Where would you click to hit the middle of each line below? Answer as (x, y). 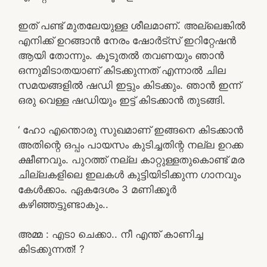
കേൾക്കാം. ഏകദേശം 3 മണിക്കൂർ (97, 189)
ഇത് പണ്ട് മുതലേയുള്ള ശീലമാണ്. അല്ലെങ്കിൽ (132, 25)
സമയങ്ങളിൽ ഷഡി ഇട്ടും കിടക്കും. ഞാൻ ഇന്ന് (129, 85)
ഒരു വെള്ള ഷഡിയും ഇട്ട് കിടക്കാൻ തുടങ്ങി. (122, 100)
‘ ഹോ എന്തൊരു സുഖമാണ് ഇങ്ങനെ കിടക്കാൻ (131, 130)
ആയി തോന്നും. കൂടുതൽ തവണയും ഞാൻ (121, 55)
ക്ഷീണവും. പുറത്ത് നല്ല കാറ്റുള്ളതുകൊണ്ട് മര (131, 159)
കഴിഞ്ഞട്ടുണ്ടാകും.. (63, 204)
